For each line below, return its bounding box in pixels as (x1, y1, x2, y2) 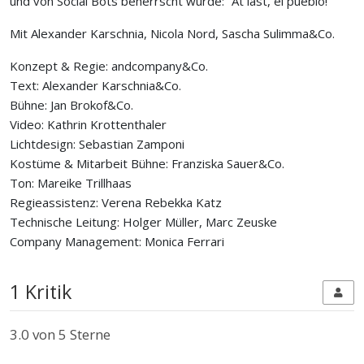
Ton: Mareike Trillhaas (10, 175, 132, 191)
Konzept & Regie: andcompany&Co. (10, 58, 208, 74)
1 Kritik (10, 279, 71, 305)
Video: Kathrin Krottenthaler (10, 116, 167, 132)
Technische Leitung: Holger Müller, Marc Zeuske (10, 214, 277, 230)
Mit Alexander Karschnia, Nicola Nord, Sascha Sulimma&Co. (10, 25, 335, 41)
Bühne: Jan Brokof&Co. (10, 97, 133, 113)
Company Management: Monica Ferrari (10, 233, 224, 249)
